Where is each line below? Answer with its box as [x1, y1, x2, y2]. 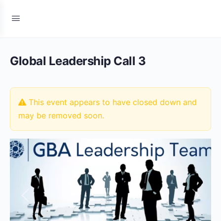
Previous [24, 196, 57, 206]
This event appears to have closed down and [26, 97, 197, 107]
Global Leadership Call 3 [10, 54, 146, 68]
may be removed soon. [18, 110, 104, 120]
